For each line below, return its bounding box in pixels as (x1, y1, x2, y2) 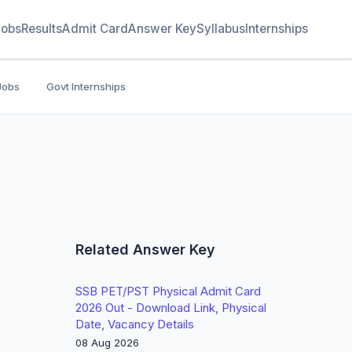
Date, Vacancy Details (75, 317, 194, 332)
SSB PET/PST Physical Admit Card (75, 284, 261, 299)
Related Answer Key (75, 241, 215, 258)
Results (21, 21, 62, 36)
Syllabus (196, 21, 245, 36)
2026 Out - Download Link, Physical (75, 300, 266, 315)
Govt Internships (46, 80, 126, 93)
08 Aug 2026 (75, 336, 139, 349)
